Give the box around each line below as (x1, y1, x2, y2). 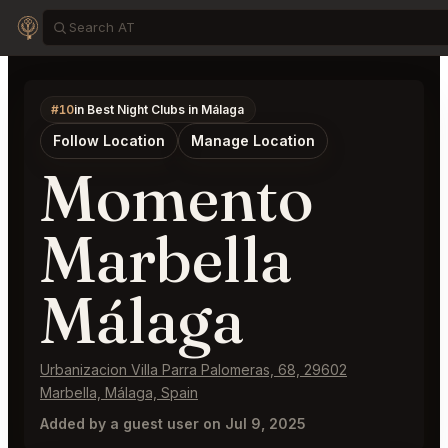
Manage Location (191, 132, 315, 150)
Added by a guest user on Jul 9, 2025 (40, 415, 306, 433)
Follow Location (53, 132, 165, 150)
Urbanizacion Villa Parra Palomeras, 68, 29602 (40, 361, 347, 379)
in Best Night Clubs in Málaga (74, 101, 245, 117)
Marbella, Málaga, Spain (40, 384, 198, 402)
